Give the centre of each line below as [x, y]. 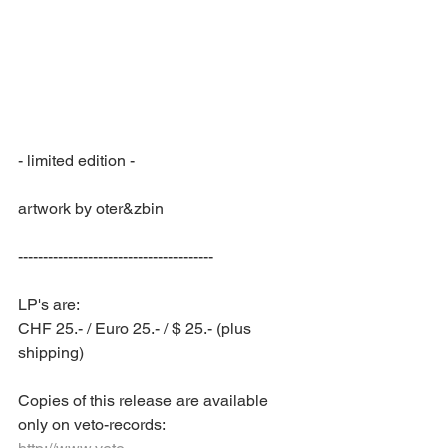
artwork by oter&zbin [91, 208]
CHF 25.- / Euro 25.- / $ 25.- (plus [136, 328]
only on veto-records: [92, 424]
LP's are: [51, 304]
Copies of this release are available [145, 400]
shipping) [51, 352]
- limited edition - [76, 160]
